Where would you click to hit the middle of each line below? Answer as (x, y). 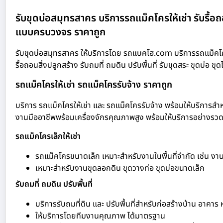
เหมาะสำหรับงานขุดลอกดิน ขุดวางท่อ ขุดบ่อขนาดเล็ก (120, 168)
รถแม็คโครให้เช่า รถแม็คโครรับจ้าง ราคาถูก (94, 85)
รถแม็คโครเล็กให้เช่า (48, 137)
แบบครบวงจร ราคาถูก (60, 33)
